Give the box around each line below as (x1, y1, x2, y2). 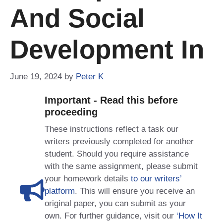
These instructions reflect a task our (45, 124, 178, 134)
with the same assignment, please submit (45, 161, 198, 171)
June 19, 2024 (10, 71, 62, 81)
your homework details (45, 173, 131, 183)
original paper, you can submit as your (45, 198, 186, 208)
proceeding (45, 106, 98, 117)
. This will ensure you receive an (75, 186, 195, 196)
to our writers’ (131, 173, 181, 183)
